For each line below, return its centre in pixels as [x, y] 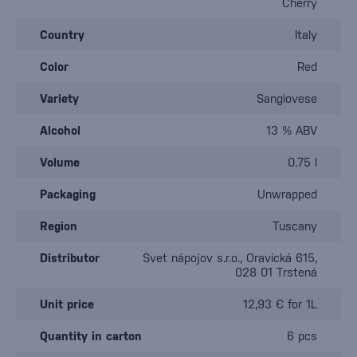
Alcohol [60, 130]
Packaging [68, 194]
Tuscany [295, 226]
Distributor [70, 258]
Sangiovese [287, 98]
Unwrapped [287, 194]
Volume [60, 162]
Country [62, 35]
